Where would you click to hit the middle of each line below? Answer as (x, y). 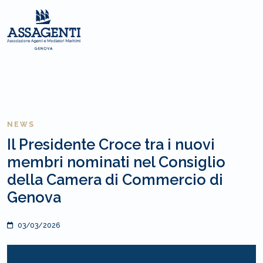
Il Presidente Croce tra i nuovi (111, 144)
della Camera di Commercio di (115, 180)
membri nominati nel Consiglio (116, 162)
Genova (34, 197)
